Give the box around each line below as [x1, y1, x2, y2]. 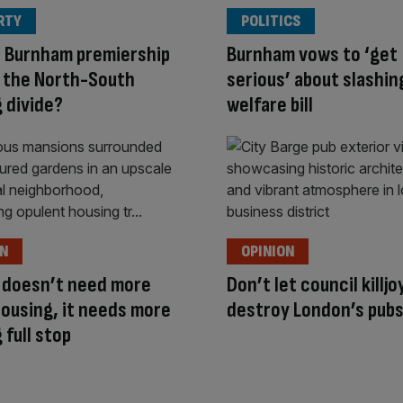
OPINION [241, 242, 294, 262]
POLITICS [241, 11, 300, 31]
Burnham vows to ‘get [227, 40, 398, 67]
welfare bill [227, 91, 313, 118]
